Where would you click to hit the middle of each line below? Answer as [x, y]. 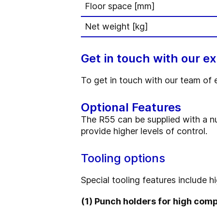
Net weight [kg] [116, 26]
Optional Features [131, 107]
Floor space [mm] [120, 6]
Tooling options [123, 158]
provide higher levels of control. [144, 131]
